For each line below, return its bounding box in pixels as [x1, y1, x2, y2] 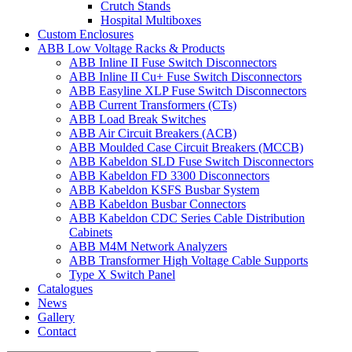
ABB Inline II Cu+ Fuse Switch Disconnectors [69, 70, 302, 84]
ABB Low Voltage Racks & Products [38, 42, 225, 56]
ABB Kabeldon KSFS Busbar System [69, 183, 259, 197]
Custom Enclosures [38, 27, 134, 42]
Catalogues [38, 282, 93, 296]
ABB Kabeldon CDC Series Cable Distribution [69, 211, 305, 225]
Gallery [38, 310, 75, 324]
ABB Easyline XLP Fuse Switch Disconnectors [69, 84, 306, 98]
